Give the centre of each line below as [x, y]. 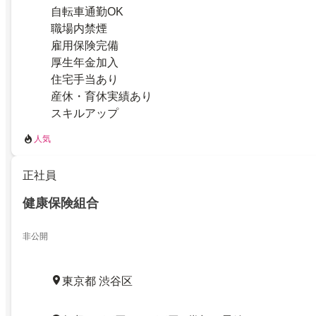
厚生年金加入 [85, 62]
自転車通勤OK [87, 12]
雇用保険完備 [85, 45]
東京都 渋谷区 [97, 281]
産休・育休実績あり [102, 96]
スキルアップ [85, 113]
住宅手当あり [85, 79]
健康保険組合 [61, 203]
